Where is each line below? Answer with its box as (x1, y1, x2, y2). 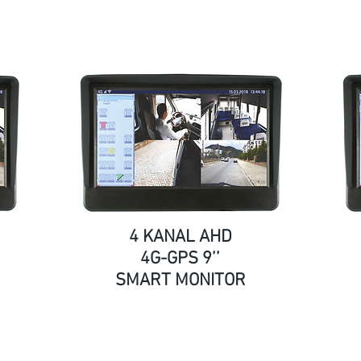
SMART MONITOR (114, 269, 246, 292)
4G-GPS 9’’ (140, 247, 221, 270)
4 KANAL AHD (128, 226, 232, 248)
